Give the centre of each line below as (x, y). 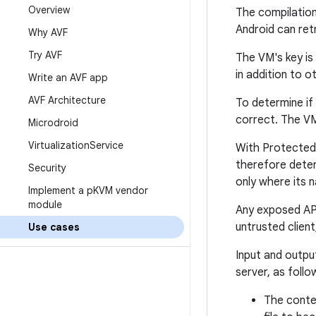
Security (47, 168)
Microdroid (53, 123)
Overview (49, 10)
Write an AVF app (68, 78)
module (45, 205)
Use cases (54, 227)
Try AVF (45, 55)
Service (107, 145)
